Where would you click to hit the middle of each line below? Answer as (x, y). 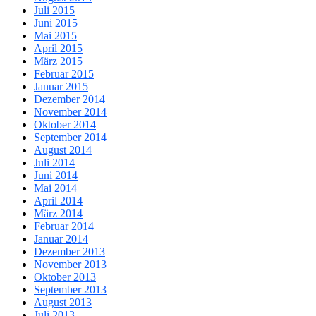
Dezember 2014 (69, 99)
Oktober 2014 (65, 125)
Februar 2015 (64, 74)
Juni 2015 (56, 23)
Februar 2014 (64, 226)
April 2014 (58, 201)
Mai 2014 (55, 188)
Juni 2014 (56, 176)
